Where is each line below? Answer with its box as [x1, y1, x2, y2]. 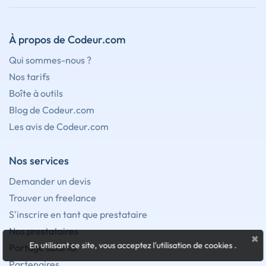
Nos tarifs [9, 70, 50, 83]
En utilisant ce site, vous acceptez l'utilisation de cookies [29, 240, 235, 251]
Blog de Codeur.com [9, 103, 94, 116]
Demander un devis [9, 175, 91, 187]
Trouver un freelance [9, 191, 96, 204]
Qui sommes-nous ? [9, 53, 91, 66]
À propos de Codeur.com [9, 32, 126, 46]
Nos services [9, 153, 69, 167]
